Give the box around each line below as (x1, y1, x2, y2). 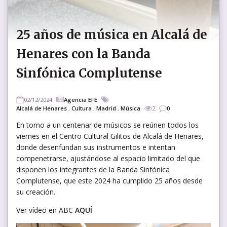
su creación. (16, 186, 55, 197)
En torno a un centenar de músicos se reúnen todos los (16, 120, 199, 130)
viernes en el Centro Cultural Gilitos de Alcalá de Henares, (16, 131, 204, 141)
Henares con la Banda (16, 46, 150, 62)
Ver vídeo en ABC (16, 205, 75, 215)
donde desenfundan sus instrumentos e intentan (16, 142, 175, 152)
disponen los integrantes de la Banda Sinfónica (16, 164, 170, 174)
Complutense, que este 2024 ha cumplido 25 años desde (16, 175, 203, 185)
